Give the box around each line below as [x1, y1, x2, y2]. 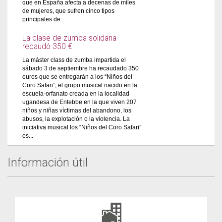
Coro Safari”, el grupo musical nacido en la [22, 82, 137, 89]
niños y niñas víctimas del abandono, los [22, 107, 131, 114]
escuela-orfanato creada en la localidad [22, 90, 129, 97]
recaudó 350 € [22, 42, 72, 51]
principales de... [22, 16, 65, 23]
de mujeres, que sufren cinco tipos [22, 7, 114, 14]
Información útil [7, 156, 88, 169]
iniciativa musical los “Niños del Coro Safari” [22, 124, 141, 131]
